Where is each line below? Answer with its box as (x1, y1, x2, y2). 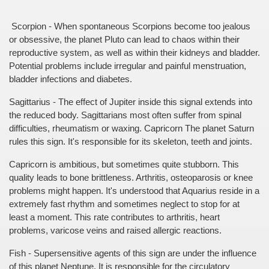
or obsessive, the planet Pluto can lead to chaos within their (9, 35, 240, 44)
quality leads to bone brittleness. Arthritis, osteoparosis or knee (9, 173, 253, 183)
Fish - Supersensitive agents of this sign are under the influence (9, 249, 256, 258)
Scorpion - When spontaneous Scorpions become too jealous (9, 22, 250, 31)
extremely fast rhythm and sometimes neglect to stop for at (9, 199, 240, 209)
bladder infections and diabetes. (9, 74, 132, 84)
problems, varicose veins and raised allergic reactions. (9, 226, 222, 235)
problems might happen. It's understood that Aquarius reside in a (9, 186, 259, 196)
